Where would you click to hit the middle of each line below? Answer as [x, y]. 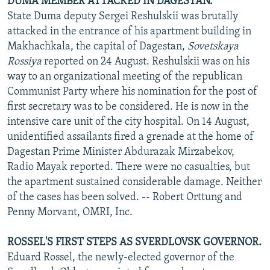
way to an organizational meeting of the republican [125, 77]
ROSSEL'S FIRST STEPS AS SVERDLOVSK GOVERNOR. [134, 242]
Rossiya [24, 61]
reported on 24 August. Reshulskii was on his [146, 61]
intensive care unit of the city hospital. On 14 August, [128, 122]
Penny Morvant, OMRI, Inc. [70, 212]
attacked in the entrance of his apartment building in [129, 31]
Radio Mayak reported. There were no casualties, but [129, 167]
